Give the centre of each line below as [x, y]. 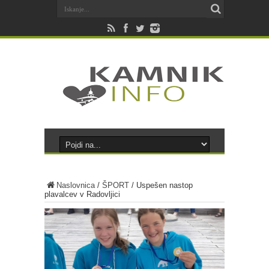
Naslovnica [76, 185]
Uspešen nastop [165, 185]
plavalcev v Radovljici [82, 194]
